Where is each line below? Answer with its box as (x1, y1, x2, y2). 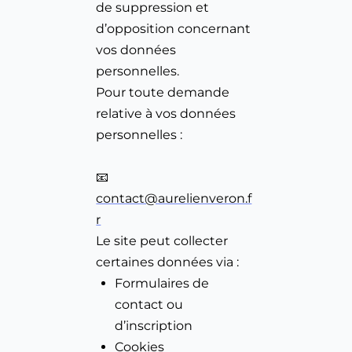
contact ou (115, 297, 184, 313)
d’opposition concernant (96, 21, 251, 37)
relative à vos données (96, 106, 236, 122)
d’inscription (115, 318, 193, 334)
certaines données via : (96, 255, 240, 270)
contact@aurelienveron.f (96, 191, 252, 207)
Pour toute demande (96, 85, 230, 101)
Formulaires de (115, 276, 210, 291)
